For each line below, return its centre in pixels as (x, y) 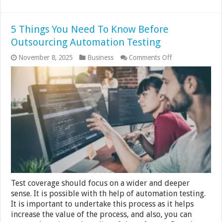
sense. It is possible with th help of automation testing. (109, 193)
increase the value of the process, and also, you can (102, 214)
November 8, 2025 (46, 58)
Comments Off (151, 58)
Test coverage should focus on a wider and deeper (101, 183)
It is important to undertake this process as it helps (103, 204)
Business (101, 58)
